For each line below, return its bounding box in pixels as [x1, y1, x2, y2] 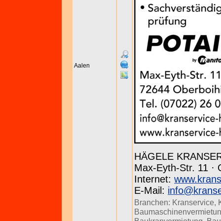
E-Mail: [134, 185, 168, 196]
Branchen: [134, 198, 172, 207]
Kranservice [172, 198, 214, 207]
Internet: [134, 174, 174, 184]
